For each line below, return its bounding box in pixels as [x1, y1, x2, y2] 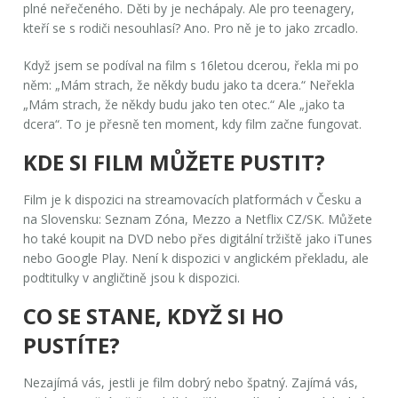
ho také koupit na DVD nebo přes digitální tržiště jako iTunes [23, 229, 373, 247]
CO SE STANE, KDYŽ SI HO [23, 300, 284, 330]
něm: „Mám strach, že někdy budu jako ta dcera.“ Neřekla [23, 76, 355, 93]
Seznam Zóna [105, 210, 186, 227]
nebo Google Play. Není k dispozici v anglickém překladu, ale [23, 249, 370, 267]
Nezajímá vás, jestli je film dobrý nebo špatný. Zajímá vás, [23, 373, 359, 391]
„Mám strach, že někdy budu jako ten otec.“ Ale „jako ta [23, 95, 346, 113]
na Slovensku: [23, 210, 106, 227]
